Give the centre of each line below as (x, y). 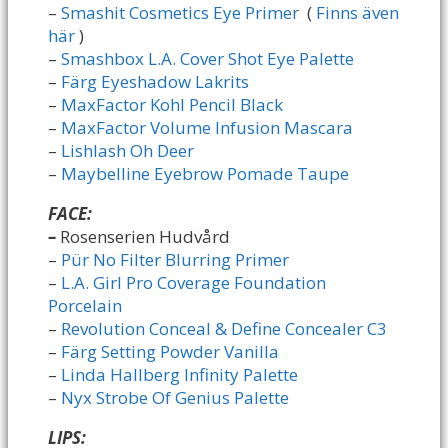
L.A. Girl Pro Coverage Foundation (193, 282)
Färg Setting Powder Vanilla (170, 351)
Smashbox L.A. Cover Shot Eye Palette (207, 58)
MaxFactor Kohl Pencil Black (172, 104)
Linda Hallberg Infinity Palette (179, 374)
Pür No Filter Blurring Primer (177, 259)
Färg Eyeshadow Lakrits (153, 81)
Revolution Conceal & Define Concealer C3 (222, 328)
